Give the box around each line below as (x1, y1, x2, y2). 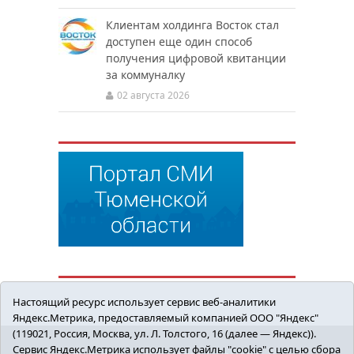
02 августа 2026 (117, 88, 190, 102)
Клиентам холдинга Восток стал (106, 17, 279, 32)
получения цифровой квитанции (106, 51, 286, 66)
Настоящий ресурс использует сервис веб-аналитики (13, 295, 276, 309)
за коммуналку (106, 67, 185, 82)
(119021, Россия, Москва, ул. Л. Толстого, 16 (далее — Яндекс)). (13, 326, 316, 341)
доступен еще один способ (106, 34, 252, 49)
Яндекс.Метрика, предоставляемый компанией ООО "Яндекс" (13, 311, 318, 325)
